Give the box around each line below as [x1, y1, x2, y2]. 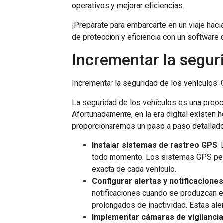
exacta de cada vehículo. [92, 164, 177, 174]
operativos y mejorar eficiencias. [72, 1, 185, 11]
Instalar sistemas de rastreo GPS [92, 140, 218, 150]
